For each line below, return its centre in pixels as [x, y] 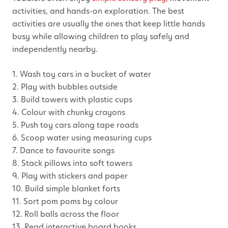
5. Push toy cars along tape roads [75, 125]
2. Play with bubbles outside [65, 87]
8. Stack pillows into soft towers [72, 163]
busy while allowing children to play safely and [101, 36]
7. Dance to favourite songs [63, 150]
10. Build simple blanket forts [66, 188]
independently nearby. [55, 49]
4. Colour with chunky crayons [69, 112]
